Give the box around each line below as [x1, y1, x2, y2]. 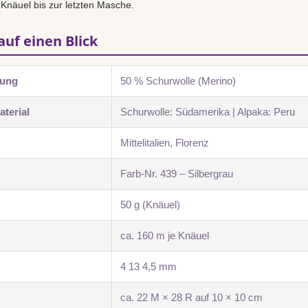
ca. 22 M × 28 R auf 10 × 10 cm [120, 291, 263, 303]
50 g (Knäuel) [120, 199, 180, 210]
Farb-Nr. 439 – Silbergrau [120, 168, 233, 179]
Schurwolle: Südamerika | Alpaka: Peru [120, 106, 295, 118]
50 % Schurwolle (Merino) [120, 75, 236, 87]
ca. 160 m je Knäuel [120, 230, 209, 241]
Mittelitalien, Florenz [120, 137, 209, 148]
